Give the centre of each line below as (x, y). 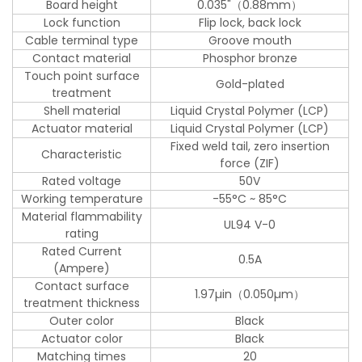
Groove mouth (250, 40)
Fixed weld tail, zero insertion (250, 146)
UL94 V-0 (250, 224)
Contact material (82, 58)
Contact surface (82, 286)
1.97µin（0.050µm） (250, 294)
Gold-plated (250, 84)
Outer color (82, 320)
